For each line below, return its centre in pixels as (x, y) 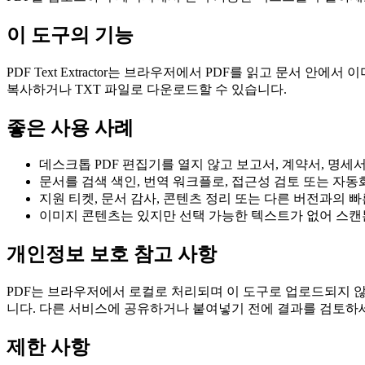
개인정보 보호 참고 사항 (112, 255)
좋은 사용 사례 (70, 128)
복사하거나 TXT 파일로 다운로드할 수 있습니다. (147, 89)
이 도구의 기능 (70, 35)
